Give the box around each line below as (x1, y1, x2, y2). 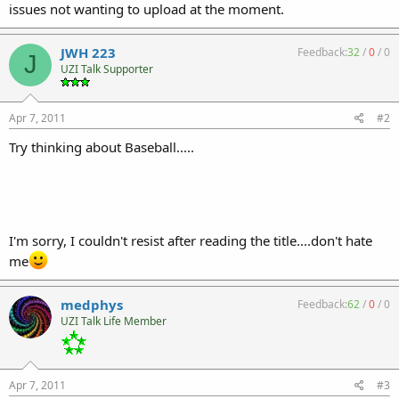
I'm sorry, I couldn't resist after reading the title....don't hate (9, 232, 372, 249)
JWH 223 (61, 43, 116, 61)
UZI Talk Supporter (61, 61, 153, 77)
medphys (61, 296, 123, 313)
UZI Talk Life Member (61, 313, 167, 329)
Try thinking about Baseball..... (9, 138, 194, 156)
